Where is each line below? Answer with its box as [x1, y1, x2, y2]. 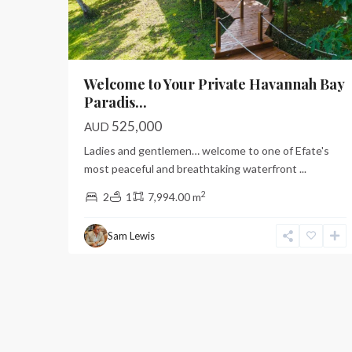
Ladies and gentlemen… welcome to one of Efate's [84, 144, 329, 157]
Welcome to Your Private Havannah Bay [84, 75, 344, 93]
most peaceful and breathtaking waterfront [84, 162, 299, 175]
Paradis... [84, 93, 147, 112]
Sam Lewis [108, 229, 155, 242]
